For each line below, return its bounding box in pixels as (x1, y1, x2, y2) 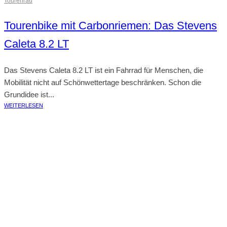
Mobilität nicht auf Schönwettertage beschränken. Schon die (4, 78, 201, 87)
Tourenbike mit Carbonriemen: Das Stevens (4, 19, 217, 32)
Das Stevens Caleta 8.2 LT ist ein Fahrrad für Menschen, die (4, 66, 203, 74)
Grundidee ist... (4, 90, 54, 99)
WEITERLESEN (4, 102, 43, 108)
